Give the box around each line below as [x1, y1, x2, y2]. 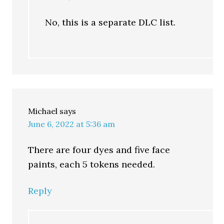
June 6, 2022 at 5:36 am [28, 119, 115, 129]
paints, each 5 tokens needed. [28, 158, 155, 170]
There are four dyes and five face [28, 144, 170, 155]
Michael [28, 106, 58, 116]
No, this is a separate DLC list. [45, 16, 176, 28]
